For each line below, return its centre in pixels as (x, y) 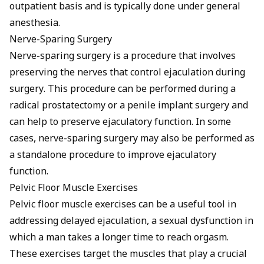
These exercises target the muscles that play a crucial (128, 255)
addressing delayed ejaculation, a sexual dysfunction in (131, 222)
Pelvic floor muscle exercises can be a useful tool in (123, 205)
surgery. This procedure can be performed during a (123, 90)
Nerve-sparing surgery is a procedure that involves (123, 57)
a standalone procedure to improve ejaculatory (113, 156)
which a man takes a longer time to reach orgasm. (119, 238)
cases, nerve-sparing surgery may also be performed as (132, 139)
